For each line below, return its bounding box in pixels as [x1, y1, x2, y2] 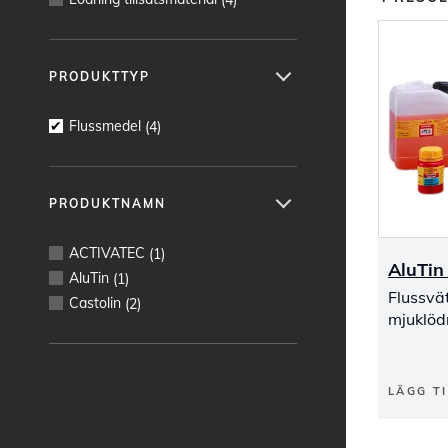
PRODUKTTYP [49, 68, 150, 84]
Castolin [69, 293, 121, 312]
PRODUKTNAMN [49, 195, 166, 211]
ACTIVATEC [69, 243, 145, 262]
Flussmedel [69, 116, 141, 135]
